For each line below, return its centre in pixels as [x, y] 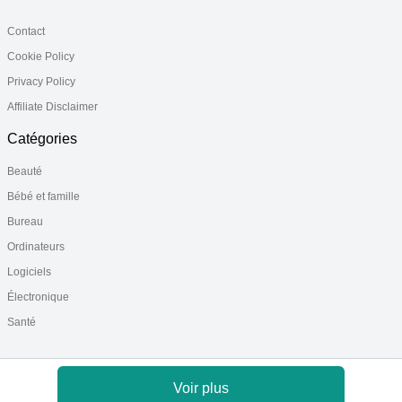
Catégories [42, 138]
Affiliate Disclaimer [52, 106]
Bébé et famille [44, 196]
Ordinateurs [36, 246]
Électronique [38, 297]
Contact [26, 31]
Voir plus [201, 388]
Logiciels [29, 271]
